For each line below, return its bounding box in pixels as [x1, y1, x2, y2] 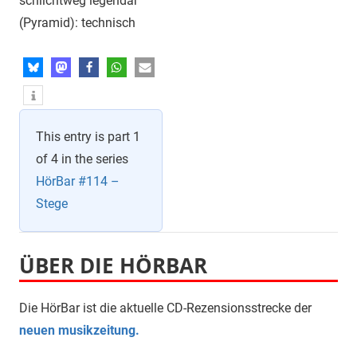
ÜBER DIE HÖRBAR [19, 252, 207, 280]
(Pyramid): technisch [19, 15, 135, 31]
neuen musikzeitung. [19, 323, 139, 339]
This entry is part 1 [36, 129, 140, 145]
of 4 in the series [36, 151, 128, 167]
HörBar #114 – [36, 174, 120, 190]
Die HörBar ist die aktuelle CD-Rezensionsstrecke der [19, 300, 312, 316]
